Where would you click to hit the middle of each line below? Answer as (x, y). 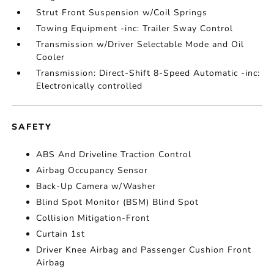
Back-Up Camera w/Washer (96, 187)
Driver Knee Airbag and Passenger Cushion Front (144, 250)
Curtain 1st (61, 234)
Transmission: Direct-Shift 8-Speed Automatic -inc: (148, 73)
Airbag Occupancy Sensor (92, 171)
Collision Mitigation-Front (93, 218)
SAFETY (32, 127)
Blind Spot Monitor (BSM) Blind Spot (118, 202)
